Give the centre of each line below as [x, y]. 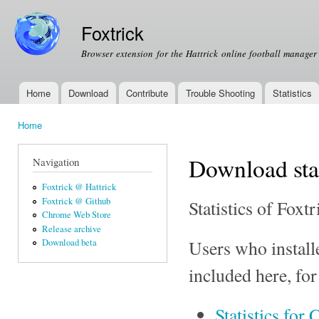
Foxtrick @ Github [76, 201]
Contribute [147, 93]
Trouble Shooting [220, 93]
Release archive [71, 229]
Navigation [56, 161]
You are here [46, 138]
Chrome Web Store [76, 215]
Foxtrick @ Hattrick [79, 187]
